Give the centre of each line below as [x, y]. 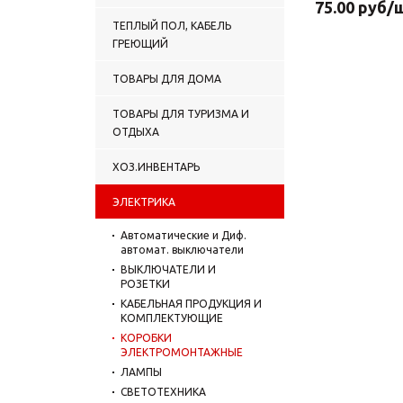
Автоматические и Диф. [184, 235]
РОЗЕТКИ [145, 283]
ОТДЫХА [136, 131]
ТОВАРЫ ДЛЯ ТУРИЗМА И [181, 113]
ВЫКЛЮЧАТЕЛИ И [168, 269]
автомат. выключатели [182, 249]
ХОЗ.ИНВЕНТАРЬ [156, 166]
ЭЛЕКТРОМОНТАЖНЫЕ [182, 352]
